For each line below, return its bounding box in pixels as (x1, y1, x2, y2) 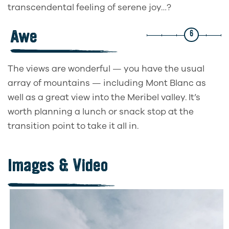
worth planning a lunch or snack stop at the (8, 106, 194, 118)
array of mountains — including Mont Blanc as (8, 77, 206, 89)
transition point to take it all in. (8, 120, 139, 132)
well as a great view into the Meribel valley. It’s (8, 91, 200, 104)
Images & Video (8, 154, 108, 177)
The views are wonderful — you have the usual (8, 63, 204, 75)
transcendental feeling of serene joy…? (8, 2, 171, 14)
